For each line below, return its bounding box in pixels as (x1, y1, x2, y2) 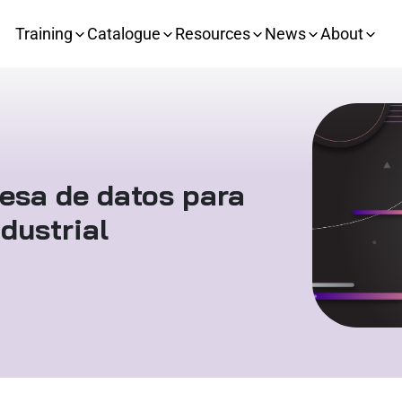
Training (15, 24, 73, 43)
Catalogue (87, 24, 161, 43)
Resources (175, 24, 250, 43)
